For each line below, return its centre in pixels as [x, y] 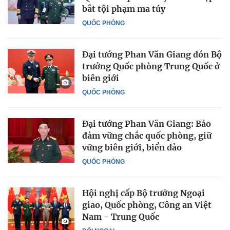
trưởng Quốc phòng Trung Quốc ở [151, 66]
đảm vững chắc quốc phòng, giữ [147, 136]
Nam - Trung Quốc [121, 217]
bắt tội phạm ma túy [124, 9]
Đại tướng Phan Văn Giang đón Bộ [152, 55]
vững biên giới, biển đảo [132, 148]
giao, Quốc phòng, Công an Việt [147, 205]
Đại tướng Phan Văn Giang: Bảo [147, 124]
